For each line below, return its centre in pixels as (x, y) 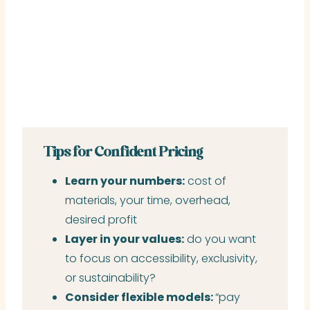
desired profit (101, 219)
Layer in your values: (125, 239)
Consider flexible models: (140, 297)
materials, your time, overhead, (148, 200)
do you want (220, 239)
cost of (206, 181)
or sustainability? (110, 277)
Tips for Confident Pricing (123, 152)
